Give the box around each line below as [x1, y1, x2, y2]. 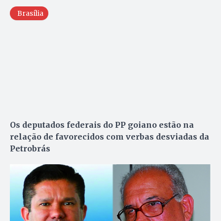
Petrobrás [10, 144, 50, 154]
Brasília [17, 9, 43, 18]
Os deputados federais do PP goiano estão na [10, 120, 194, 130]
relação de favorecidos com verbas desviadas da [10, 132, 209, 142]
